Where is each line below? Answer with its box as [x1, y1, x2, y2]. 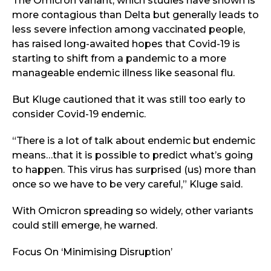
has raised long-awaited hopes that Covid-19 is [12, 38, 240, 50]
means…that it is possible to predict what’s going [12, 149, 253, 161]
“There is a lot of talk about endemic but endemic [12, 134, 255, 146]
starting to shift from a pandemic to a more [12, 52, 226, 64]
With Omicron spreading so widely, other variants [12, 204, 253, 217]
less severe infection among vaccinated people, [12, 23, 245, 35]
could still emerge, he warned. [12, 219, 157, 231]
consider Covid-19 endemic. [12, 108, 146, 120]
